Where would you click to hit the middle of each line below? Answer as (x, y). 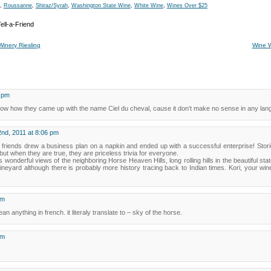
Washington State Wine (101, 5)
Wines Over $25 (187, 5)
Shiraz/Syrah (51, 5)
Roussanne (18, 5)
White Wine (149, 5)
